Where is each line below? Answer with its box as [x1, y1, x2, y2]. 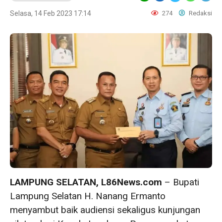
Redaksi [187, 9, 212, 17]
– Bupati [162, 176, 199, 188]
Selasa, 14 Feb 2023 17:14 [10, 9, 91, 17]
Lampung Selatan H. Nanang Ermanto [10, 190, 166, 202]
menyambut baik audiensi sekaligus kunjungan [10, 204, 200, 216]
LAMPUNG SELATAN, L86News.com [10, 176, 162, 188]
